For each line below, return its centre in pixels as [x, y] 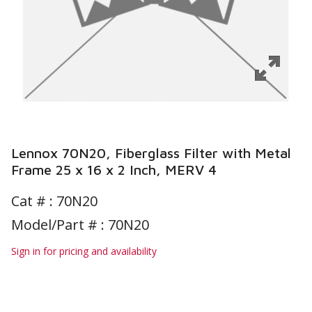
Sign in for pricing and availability [84, 251]
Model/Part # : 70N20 [80, 225]
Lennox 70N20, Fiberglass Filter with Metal [151, 153]
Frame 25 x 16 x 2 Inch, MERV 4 [114, 170]
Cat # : [34, 201]
